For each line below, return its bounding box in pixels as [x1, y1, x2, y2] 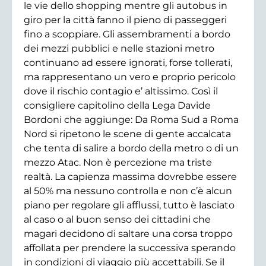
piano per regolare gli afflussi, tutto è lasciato [24, 199, 235, 211]
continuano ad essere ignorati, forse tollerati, [24, 56, 232, 68]
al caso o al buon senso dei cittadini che [24, 213, 211, 225]
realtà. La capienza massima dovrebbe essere [24, 170, 237, 182]
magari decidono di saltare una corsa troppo [24, 227, 233, 239]
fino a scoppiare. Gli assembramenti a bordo [24, 28, 230, 40]
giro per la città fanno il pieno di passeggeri [24, 14, 227, 26]
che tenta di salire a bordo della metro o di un [24, 142, 239, 154]
